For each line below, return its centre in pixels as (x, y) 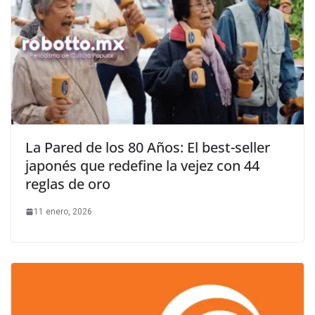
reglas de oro (68, 184)
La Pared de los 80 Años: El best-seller (148, 147)
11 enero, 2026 (63, 211)
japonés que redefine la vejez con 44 (142, 165)
